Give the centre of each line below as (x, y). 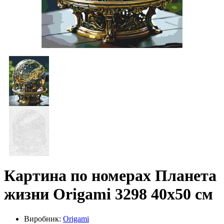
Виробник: (43, 218)
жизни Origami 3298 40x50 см (108, 194)
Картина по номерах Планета (110, 176)
